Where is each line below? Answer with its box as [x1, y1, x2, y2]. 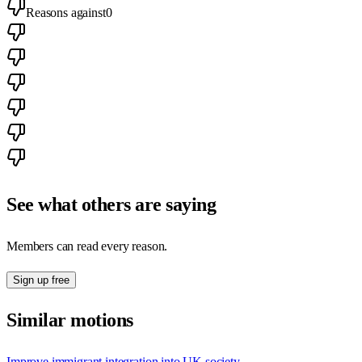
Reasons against [26, 5, 106, 19]
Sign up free [13, 273, 69, 286]
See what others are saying [6, 193, 217, 215]
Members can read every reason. [6, 238, 168, 253]
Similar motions [6, 309, 133, 331]
